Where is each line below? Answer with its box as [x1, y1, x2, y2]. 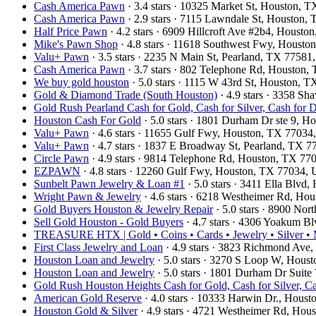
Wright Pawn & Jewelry [34, 190, 141, 202]
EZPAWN [34, 164, 80, 177]
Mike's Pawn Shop [34, 37, 118, 50]
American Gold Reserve [34, 291, 142, 304]
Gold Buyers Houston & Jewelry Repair [34, 202, 213, 215]
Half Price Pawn [34, 25, 107, 37]
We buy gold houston [34, 75, 129, 88]
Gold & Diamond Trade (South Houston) [34, 88, 217, 101]
